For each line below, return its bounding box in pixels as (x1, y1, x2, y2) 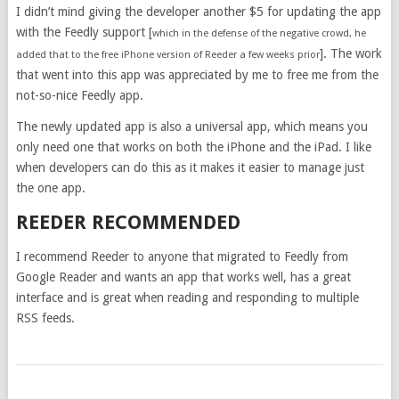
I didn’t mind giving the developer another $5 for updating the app (15, 4, 381, 20)
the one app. (15, 181, 85, 196)
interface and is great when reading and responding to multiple (15, 290, 359, 305)
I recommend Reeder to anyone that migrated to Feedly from (15, 249, 348, 265)
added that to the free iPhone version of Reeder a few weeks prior (15, 49, 320, 61)
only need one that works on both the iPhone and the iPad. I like (15, 140, 371, 155)
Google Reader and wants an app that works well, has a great (15, 270, 351, 285)
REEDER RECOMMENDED (15, 211, 240, 234)
